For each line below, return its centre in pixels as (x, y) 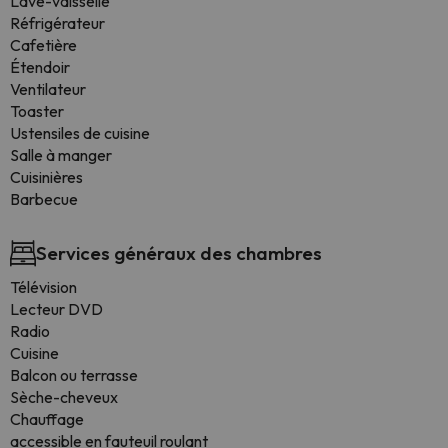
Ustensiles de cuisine (80, 133)
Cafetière (43, 45)
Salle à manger (61, 155)
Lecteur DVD (56, 309)
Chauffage (47, 419)
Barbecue (44, 199)
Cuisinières (46, 177)
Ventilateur (48, 89)
